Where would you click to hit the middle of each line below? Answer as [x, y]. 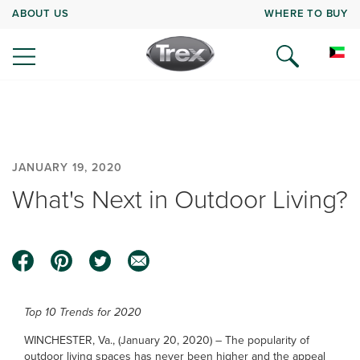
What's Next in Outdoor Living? [180, 199]
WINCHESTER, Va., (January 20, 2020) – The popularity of [167, 340]
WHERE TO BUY [306, 13]
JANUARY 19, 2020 [67, 168]
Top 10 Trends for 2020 [83, 312]
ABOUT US [41, 13]
